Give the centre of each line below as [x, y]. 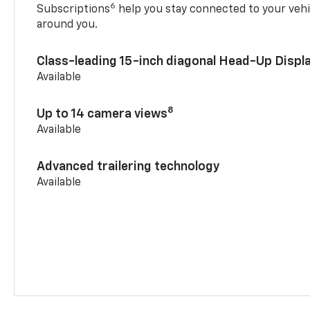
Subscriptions [74, 9]
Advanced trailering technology [129, 166]
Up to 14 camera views [102, 114]
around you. [67, 25]
